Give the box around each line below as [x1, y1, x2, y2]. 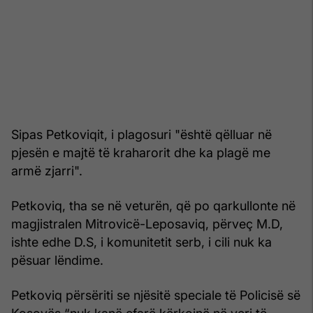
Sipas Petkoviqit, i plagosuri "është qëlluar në [11, 126, 272, 142]
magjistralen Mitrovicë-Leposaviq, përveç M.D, [11, 216, 283, 231]
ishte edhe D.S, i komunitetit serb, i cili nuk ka [11, 234, 272, 249]
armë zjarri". [11, 163, 82, 178]
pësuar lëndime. [11, 252, 103, 268]
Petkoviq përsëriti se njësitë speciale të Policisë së [11, 287, 300, 303]
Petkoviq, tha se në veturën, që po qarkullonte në [11, 198, 296, 213]
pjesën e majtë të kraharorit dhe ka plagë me [11, 145, 270, 160]
